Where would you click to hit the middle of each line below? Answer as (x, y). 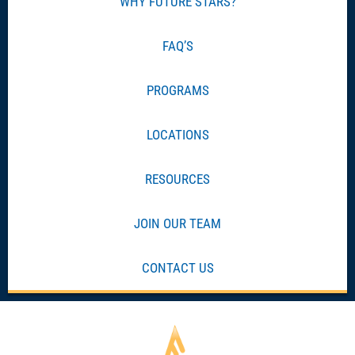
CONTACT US (177, 267)
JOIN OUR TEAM (177, 223)
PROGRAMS (177, 90)
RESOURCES (177, 179)
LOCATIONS (177, 134)
